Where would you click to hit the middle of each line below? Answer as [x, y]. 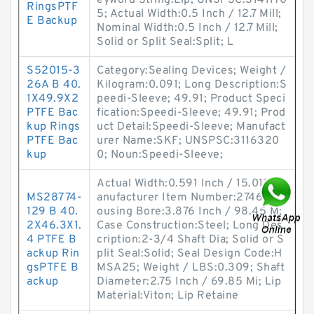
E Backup [52, 21]
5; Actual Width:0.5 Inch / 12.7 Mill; [189, 14]
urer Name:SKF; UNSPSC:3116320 [188, 141]
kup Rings [54, 127]
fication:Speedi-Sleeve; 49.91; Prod [191, 113]
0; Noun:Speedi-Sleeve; [160, 155]
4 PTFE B [52, 240]
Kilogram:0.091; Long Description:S [192, 85]
